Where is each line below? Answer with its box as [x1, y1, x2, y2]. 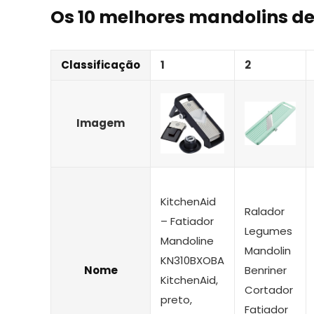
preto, [161, 292, 192, 307]
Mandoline [161, 233, 214, 248]
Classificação [61, 57, 140, 72]
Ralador [245, 203, 285, 219]
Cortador [245, 282, 293, 297]
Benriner [245, 262, 287, 278]
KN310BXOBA [161, 252, 224, 268]
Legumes [245, 223, 292, 238]
